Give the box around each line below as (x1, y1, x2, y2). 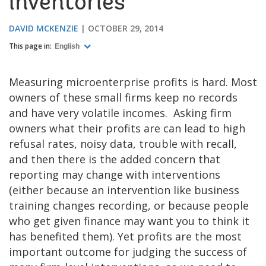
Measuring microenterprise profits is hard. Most (9, 74, 257, 89)
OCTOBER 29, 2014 (88, 22, 163, 34)
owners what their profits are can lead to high (9, 121, 245, 135)
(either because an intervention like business (9, 182, 239, 197)
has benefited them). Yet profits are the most (9, 229, 242, 243)
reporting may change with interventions (9, 167, 223, 182)
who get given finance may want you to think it (9, 213, 249, 228)
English (55, 42, 81, 51)
